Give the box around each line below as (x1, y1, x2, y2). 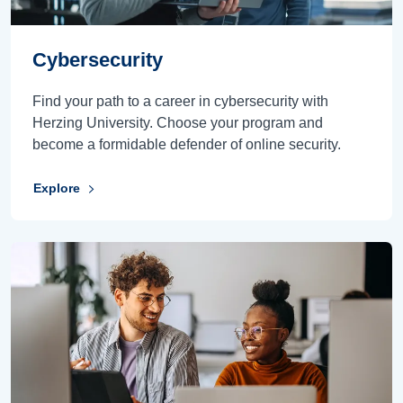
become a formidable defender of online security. (32, 136, 341, 152)
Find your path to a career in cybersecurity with (32, 93, 328, 109)
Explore (33, 181, 80, 196)
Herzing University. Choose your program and (32, 114, 323, 130)
